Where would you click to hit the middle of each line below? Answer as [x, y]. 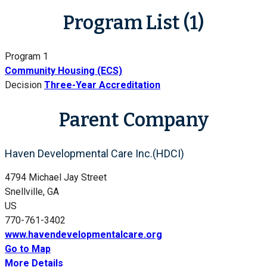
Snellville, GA [32, 191]
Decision [23, 85]
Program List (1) [133, 22]
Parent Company [133, 120]
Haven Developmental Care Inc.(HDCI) [94, 153]
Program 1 [27, 57]
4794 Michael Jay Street [56, 177]
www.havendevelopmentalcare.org [83, 234]
